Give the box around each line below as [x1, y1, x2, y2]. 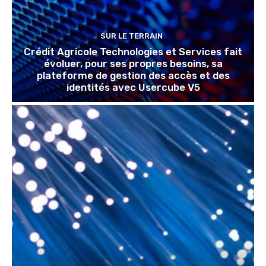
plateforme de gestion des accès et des [36, 69, 230, 81]
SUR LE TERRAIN [100, 31, 163, 40]
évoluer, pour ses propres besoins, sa [43, 57, 223, 69]
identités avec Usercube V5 [66, 81, 200, 93]
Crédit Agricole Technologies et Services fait [24, 45, 242, 58]
